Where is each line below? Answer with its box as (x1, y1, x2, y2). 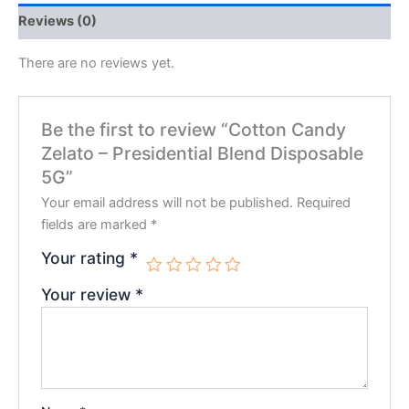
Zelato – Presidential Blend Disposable (41, 142, 364, 164)
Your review (41, 284, 136, 304)
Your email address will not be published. (41, 194, 294, 211)
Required (297, 194, 351, 211)
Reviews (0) (18, 13, 97, 30)
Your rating (41, 247, 131, 267)
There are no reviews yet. (18, 55, 174, 72)
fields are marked (41, 215, 152, 233)
